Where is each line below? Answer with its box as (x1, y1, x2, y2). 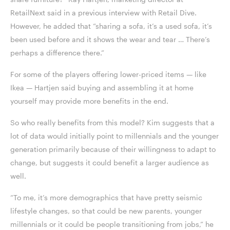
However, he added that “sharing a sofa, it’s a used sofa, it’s (10, 22, 212, 31)
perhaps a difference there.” (10, 48, 106, 57)
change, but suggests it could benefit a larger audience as (10, 158, 209, 167)
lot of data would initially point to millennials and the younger (10, 131, 219, 141)
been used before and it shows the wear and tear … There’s (10, 35, 210, 44)
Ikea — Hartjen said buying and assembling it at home (10, 83, 194, 92)
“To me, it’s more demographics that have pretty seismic (10, 193, 202, 202)
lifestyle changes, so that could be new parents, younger (10, 206, 202, 216)
